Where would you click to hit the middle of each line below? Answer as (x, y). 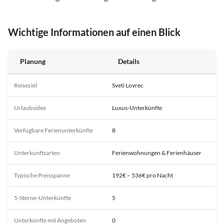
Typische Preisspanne (42, 175)
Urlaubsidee (30, 107)
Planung (33, 61)
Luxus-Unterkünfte (137, 107)
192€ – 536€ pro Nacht (142, 175)
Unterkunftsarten (37, 152)
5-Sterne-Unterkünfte (42, 197)
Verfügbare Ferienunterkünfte (53, 130)
